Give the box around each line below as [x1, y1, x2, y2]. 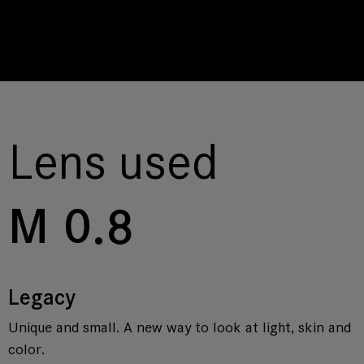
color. [8, 340, 45, 359]
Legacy [8, 284, 76, 311]
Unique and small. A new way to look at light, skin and [8, 318, 351, 337]
